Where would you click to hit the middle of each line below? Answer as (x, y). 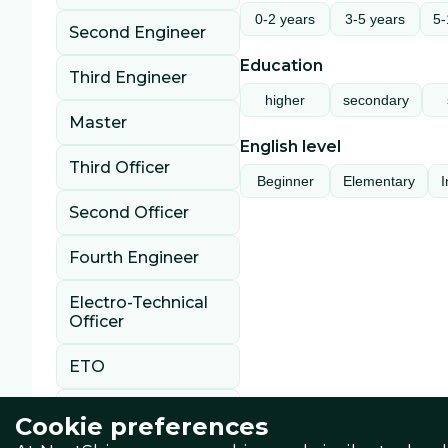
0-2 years (285, 19)
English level (290, 146)
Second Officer (129, 212)
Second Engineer (137, 32)
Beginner (285, 181)
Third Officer (119, 167)
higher (285, 100)
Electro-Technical (138, 302)
